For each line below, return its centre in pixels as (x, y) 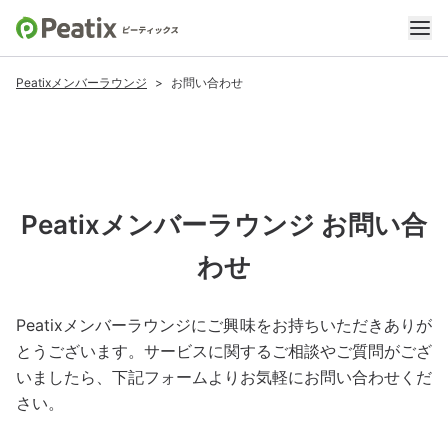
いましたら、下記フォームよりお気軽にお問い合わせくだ (224, 377)
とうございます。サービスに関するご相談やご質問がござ (224, 351)
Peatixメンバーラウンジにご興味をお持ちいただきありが (224, 325)
